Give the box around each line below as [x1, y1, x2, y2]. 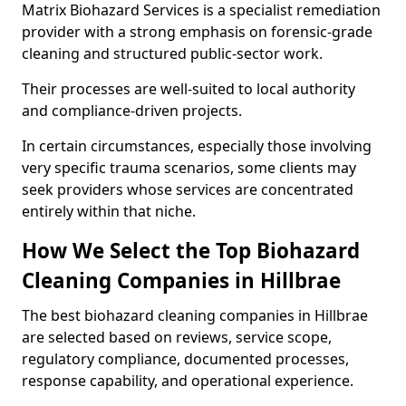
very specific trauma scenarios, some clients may [22, 158, 356, 178]
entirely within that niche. [22, 201, 196, 221]
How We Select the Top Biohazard [22, 237, 360, 265]
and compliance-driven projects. [22, 101, 242, 121]
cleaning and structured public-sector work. [22, 43, 323, 63]
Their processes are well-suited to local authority [22, 79, 355, 99]
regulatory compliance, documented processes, [22, 349, 349, 369]
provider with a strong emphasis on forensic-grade [22, 22, 372, 42]
